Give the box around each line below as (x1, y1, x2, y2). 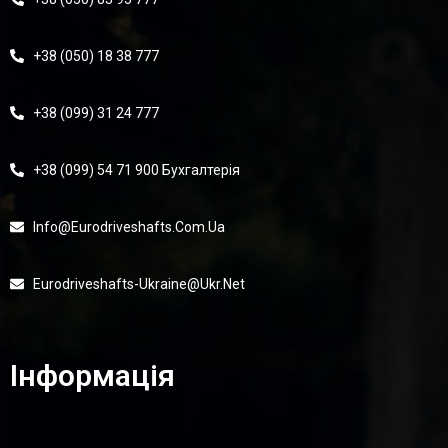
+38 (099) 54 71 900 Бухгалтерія (32, 162, 240, 178)
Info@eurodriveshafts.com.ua (32, 219, 225, 235)
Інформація (10, 358, 175, 393)
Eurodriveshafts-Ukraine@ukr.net (32, 276, 245, 292)
